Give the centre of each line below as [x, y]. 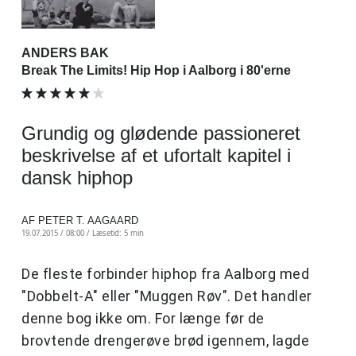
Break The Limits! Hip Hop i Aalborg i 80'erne [156, 70]
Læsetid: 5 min [118, 233]
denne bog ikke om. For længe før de [143, 318]
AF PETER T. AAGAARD [80, 220]
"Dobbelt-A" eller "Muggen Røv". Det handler [167, 296]
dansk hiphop [77, 177]
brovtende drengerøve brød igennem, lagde [165, 340]
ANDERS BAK [65, 52]
